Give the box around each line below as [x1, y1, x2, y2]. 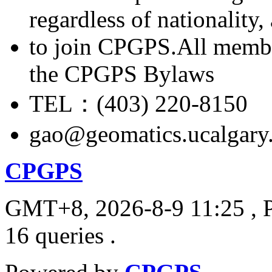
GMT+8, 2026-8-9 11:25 [5, 194, 245, 221]
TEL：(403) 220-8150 [29, 90, 248, 117]
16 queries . [5, 222, 116, 248]
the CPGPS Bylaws [29, 60, 214, 87]
